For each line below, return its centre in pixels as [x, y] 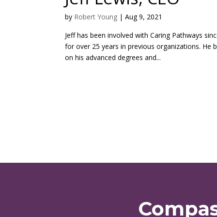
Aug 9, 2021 [144, 16]
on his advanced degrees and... [113, 57]
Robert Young [96, 16]
